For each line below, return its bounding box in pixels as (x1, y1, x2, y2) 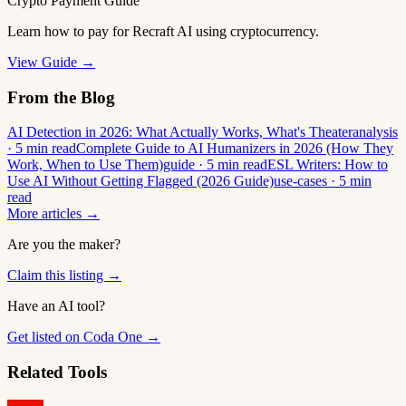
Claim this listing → (7, 267, 121, 284)
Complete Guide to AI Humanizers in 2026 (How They (76, 140, 393, 157)
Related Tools (7, 362, 107, 382)
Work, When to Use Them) (7, 157, 163, 173)
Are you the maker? (7, 237, 121, 253)
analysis (353, 124, 398, 140)
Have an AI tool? (7, 298, 105, 314)
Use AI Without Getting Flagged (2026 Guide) (7, 173, 274, 189)
